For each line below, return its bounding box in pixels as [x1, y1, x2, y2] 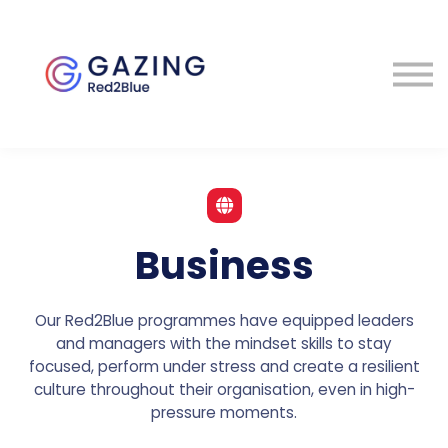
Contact [178, 67, 270, 99]
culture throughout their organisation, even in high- [33, 378, 415, 400]
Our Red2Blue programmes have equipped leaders [34, 309, 414, 331]
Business [134, 238, 314, 292]
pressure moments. [151, 401, 297, 423]
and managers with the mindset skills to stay [56, 332, 392, 354]
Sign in [187, 104, 261, 136]
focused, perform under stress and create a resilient [28, 355, 420, 377]
